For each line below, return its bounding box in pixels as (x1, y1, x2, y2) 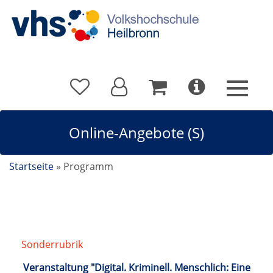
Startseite (9, 160, 54, 173)
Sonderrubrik (21, 238, 83, 251)
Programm (63, 160, 113, 173)
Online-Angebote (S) (69, 122, 204, 143)
